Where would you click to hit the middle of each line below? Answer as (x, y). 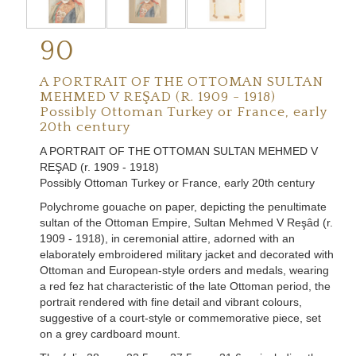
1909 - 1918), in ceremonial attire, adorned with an (167, 239)
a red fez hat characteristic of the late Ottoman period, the (185, 286)
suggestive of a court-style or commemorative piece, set (180, 318)
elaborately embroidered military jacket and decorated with (187, 255)
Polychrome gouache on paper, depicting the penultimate (183, 207)
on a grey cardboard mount (108, 334)
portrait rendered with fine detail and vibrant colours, (171, 302)
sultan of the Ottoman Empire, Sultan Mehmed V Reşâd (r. (186, 223)
